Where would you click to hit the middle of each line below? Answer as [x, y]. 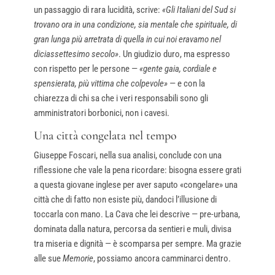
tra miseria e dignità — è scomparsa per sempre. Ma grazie [137, 243]
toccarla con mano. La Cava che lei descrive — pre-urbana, [137, 214]
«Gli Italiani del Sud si [199, 10]
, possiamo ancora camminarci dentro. [162, 258]
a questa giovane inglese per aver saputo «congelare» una [135, 184]
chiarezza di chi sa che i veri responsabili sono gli [121, 98]
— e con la [186, 83]
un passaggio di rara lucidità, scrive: [98, 10]
